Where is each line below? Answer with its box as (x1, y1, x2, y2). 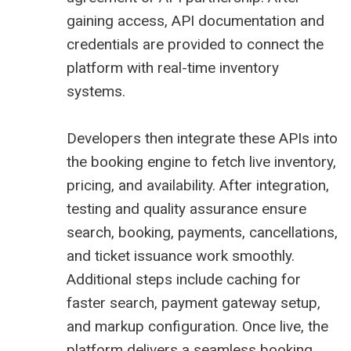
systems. (67, 82, 125, 101)
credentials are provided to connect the (67, 35, 324, 54)
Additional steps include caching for (67, 270, 301, 289)
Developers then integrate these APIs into (67, 129, 338, 148)
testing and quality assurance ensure (67, 200, 306, 219)
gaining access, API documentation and (67, 12, 324, 31)
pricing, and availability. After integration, (67, 176, 329, 195)
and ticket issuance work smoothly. (67, 247, 295, 266)
